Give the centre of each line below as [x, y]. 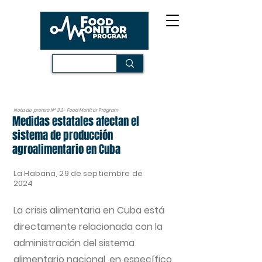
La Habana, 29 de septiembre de [78, 173]
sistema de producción [63, 135]
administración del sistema [74, 243]
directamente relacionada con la [88, 227]
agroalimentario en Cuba [66, 149]
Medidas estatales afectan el [76, 121]
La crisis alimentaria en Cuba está [89, 210]
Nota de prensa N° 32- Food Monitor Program [66, 110]
